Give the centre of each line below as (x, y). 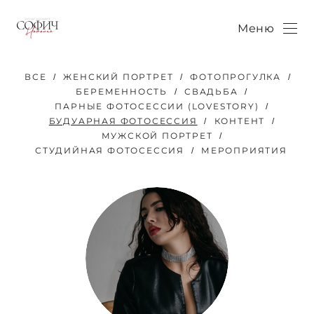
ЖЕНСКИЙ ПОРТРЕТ (118, 77)
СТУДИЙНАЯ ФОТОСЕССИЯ (110, 151)
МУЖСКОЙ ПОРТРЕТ (157, 136)
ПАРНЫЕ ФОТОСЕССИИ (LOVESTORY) (157, 107)
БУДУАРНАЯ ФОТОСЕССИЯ (123, 121)
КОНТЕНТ (240, 121)
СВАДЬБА (211, 92)
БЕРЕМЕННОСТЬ (122, 92)
